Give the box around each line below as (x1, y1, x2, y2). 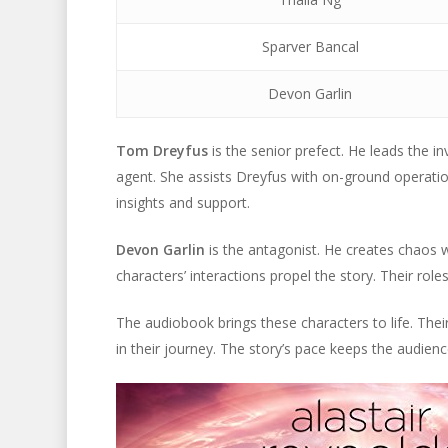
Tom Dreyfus (115, 141, 208, 160)
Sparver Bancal (261, 37, 359, 56)
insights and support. (115, 193, 250, 212)
